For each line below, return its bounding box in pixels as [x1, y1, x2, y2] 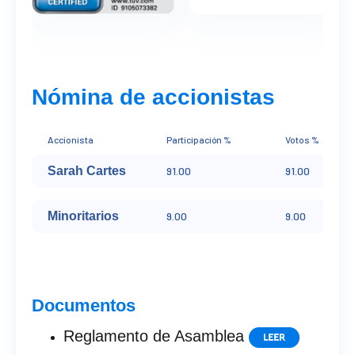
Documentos [32, 296, 136, 315]
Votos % [285, 134, 319, 145]
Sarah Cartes [48, 164, 126, 177]
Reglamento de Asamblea [63, 327, 249, 345]
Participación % [166, 134, 231, 145]
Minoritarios [48, 209, 119, 223]
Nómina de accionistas [32, 85, 275, 109]
